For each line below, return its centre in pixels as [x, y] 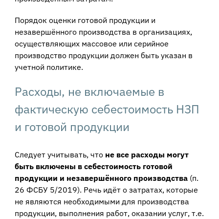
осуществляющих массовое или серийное [91, 44]
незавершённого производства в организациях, [103, 32]
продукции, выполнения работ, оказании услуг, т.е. [109, 213]
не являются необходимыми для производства [102, 201]
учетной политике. [49, 67]
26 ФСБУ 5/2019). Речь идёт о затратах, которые [106, 189]
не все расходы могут [147, 154]
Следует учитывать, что [60, 154]
